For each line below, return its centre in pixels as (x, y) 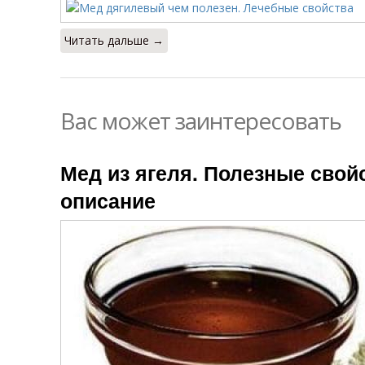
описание (108, 200)
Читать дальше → (114, 40)
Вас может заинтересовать (201, 121)
